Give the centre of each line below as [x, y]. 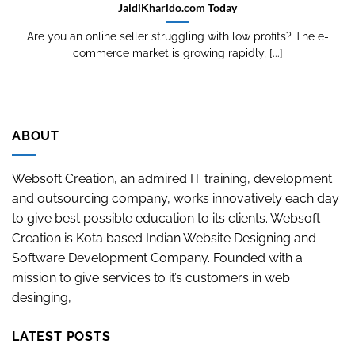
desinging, [42, 298]
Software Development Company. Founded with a [157, 258]
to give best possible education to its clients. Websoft [166, 219]
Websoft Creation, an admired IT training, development [172, 179]
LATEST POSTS [61, 337]
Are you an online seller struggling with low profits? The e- [177, 37]
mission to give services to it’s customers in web [151, 278]
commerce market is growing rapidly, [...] [177, 53]
